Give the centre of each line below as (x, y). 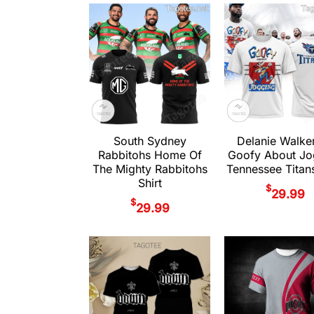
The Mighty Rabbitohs (150, 169)
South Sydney (150, 141)
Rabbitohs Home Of (150, 155)
